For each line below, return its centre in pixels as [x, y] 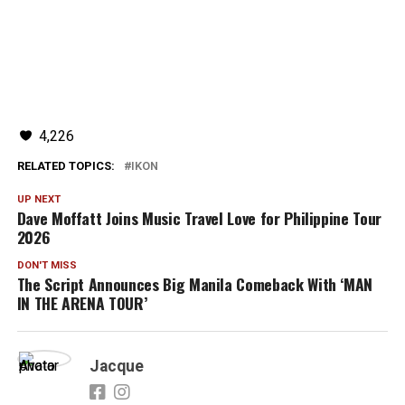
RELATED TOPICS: [66, 166]
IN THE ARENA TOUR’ [82, 303]
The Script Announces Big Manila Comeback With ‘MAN [195, 284]
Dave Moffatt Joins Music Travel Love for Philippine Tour [199, 218]
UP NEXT [38, 200]
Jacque [116, 367]
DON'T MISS [47, 266]
